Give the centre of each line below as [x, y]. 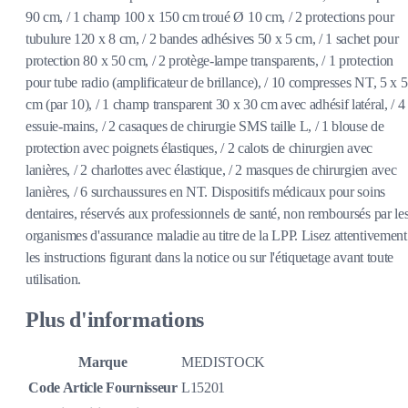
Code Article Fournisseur [103, 388]
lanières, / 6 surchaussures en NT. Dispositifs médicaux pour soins [205, 192]
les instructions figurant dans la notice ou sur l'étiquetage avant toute [209, 258]
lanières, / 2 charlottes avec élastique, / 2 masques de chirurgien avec [211, 170]
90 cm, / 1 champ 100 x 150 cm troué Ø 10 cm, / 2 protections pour [210, 17]
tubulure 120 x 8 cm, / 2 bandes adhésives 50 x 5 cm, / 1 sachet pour [212, 39]
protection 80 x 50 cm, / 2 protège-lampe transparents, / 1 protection [209, 61]
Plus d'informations [115, 320]
